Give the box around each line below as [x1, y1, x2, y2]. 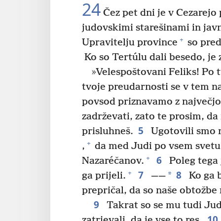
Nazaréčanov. [82, 155, 144, 167]
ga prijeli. [82, 170, 126, 182]
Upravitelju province [82, 37, 178, 48]
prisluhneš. [82, 125, 133, 137]
